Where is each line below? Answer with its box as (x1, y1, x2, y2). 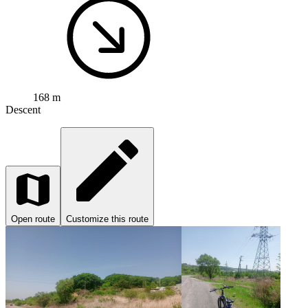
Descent (5, 103, 41, 115)
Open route (11, 213, 55, 224)
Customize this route (66, 213, 148, 224)
